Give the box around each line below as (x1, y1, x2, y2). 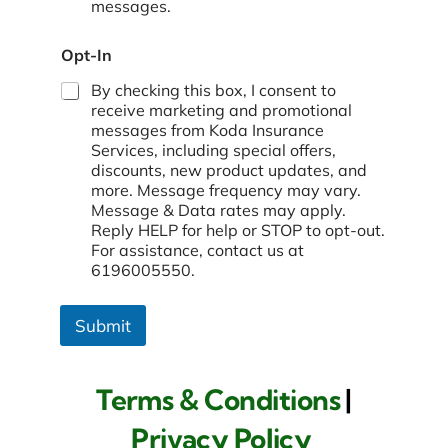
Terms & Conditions (96, 382, 341, 418)
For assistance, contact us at (90, 240, 304, 261)
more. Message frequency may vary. (90, 180, 361, 201)
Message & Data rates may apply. (90, 200, 346, 221)
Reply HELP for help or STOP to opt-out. (90, 220, 385, 241)
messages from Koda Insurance (90, 120, 324, 141)
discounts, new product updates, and (90, 160, 367, 181)
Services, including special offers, (90, 140, 336, 161)
